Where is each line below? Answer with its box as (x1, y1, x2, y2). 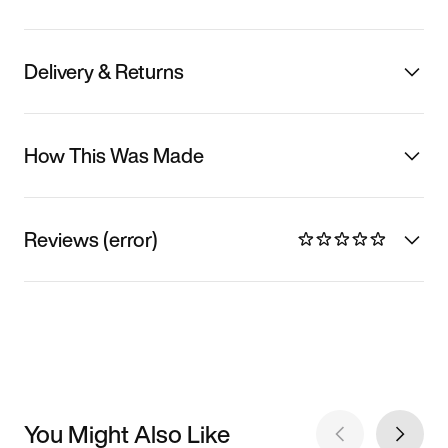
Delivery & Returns (24, 56, 184, 86)
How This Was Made (24, 140, 204, 170)
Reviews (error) (24, 224, 158, 254)
